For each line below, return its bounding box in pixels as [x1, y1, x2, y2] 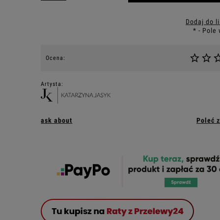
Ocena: [46, 55, 66, 61]
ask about [41, 116, 73, 125]
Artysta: [41, 81, 64, 87]
